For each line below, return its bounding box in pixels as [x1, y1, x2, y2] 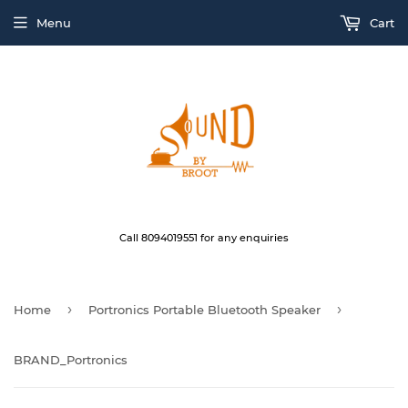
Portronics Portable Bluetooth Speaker [88, 302, 321, 317]
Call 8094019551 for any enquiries [119, 231, 289, 244]
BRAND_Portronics [14, 352, 127, 367]
